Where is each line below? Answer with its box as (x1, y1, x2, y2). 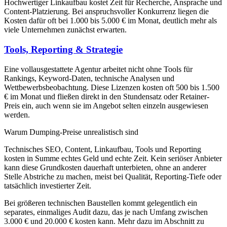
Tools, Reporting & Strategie (4, 44, 123, 55)
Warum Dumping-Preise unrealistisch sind (4, 127, 138, 136)
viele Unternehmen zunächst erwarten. (4, 25, 127, 34)
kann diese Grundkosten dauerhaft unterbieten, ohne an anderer (4, 163, 206, 172)
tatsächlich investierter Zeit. (4, 181, 91, 190)
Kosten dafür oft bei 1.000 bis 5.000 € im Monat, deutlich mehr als (4, 16, 217, 25)
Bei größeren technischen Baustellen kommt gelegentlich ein (4, 198, 197, 207)
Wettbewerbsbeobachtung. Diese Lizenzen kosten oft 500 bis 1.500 (4, 83, 219, 92)
